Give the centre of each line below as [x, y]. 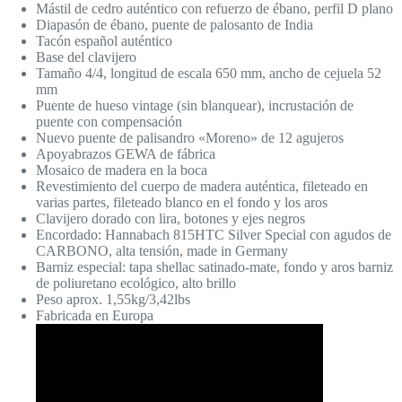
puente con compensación [109, 122]
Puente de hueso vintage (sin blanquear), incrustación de [195, 106]
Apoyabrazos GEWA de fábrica [126, 154]
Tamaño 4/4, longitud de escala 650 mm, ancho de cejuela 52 [209, 74]
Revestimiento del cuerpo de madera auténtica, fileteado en [202, 187]
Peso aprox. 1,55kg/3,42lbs [113, 300]
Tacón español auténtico [104, 41]
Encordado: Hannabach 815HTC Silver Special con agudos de [214, 235]
